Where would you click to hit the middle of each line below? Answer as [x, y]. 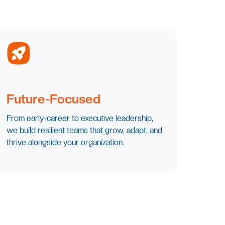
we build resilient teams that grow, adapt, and [85, 131]
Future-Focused [54, 99]
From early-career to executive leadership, [80, 119]
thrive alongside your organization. [66, 143]
